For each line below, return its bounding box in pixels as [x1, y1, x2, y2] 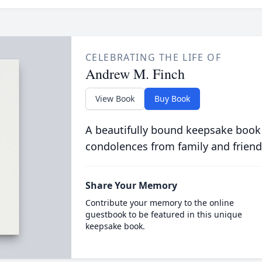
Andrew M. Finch [85, 64, 185, 83]
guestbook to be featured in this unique [85, 209, 242, 220]
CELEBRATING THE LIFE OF [85, 51, 222, 64]
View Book [95, 93, 135, 104]
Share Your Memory [85, 179, 177, 192]
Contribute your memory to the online [85, 197, 234, 208]
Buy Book [154, 93, 190, 104]
